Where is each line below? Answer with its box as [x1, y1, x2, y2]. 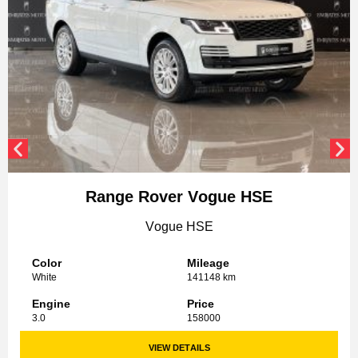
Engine [32, 297, 70, 311]
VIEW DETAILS [148, 343, 210, 353]
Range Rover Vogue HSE [86, 188, 272, 206]
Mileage [187, 257, 229, 270]
